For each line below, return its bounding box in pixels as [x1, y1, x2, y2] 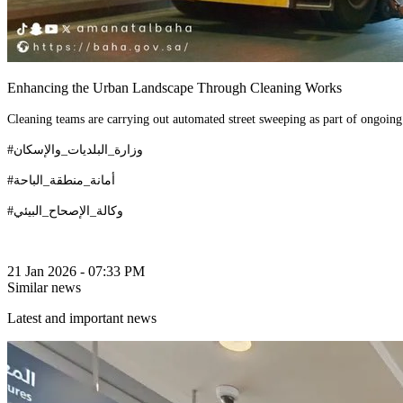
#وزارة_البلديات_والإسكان [13, 142, 143, 157]
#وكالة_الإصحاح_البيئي [13, 203, 123, 219]
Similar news [7, 280, 81, 296]
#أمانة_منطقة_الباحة [13, 173, 115, 188]
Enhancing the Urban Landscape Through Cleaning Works [7, 80, 342, 96]
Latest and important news [7, 310, 157, 327]
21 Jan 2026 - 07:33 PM [7, 264, 145, 280]
